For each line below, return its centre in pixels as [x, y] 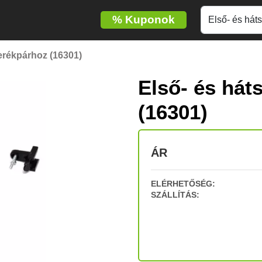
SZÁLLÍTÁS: [175, 195]
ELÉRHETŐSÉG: [183, 184]
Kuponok [148, 20]
